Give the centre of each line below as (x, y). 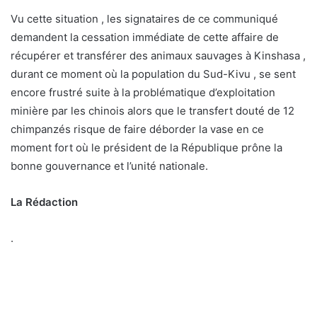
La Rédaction (44, 202)
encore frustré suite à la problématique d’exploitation (143, 92)
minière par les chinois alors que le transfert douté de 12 (152, 110)
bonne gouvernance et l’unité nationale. (109, 166)
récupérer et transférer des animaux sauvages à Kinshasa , (158, 55)
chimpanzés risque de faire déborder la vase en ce (137, 129)
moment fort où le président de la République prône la (146, 147)
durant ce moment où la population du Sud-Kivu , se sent (153, 74)
